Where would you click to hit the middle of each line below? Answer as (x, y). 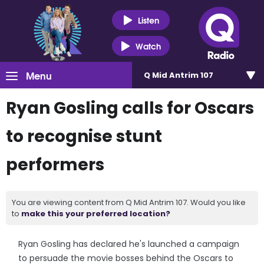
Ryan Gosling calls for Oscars (130, 108)
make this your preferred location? (96, 214)
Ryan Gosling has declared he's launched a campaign (129, 244)
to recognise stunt (84, 136)
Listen (148, 20)
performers (55, 165)
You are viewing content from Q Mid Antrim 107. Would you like (129, 202)
